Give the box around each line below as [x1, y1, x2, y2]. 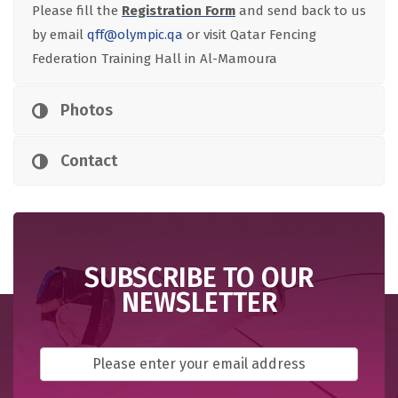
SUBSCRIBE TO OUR [84, 261, 314, 294]
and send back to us [235, 3, 366, 19]
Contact [60, 151, 117, 171]
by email [32, 27, 87, 43]
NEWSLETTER [121, 286, 277, 319]
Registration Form [122, 3, 235, 19]
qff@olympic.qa [87, 27, 183, 43]
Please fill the [32, 3, 122, 19]
